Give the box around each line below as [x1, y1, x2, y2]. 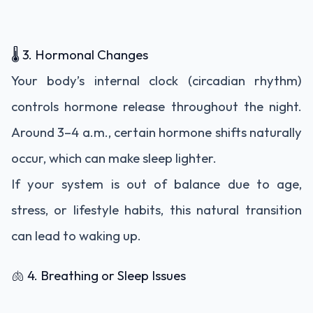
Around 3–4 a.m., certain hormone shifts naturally [11, 123, 302, 140]
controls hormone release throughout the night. [11, 97, 302, 115]
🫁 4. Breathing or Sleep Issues [11, 266, 186, 284]
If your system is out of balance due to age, [11, 175, 302, 192]
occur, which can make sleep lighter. [11, 149, 217, 166]
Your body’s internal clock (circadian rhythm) [11, 71, 302, 89]
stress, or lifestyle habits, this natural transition [11, 201, 302, 218]
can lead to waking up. [11, 226, 141, 244]
